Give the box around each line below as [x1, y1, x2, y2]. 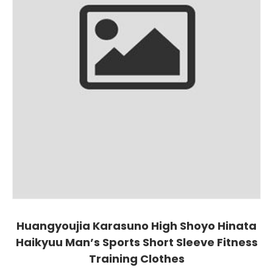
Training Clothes [88, 250, 185, 266]
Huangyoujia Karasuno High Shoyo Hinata [16, 218, 257, 233]
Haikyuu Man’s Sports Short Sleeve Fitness [15, 234, 258, 250]
